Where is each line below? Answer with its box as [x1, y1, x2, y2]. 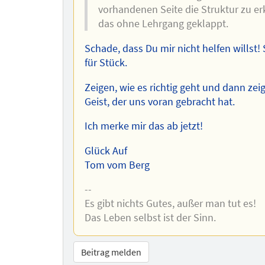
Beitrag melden [81, 245, 142, 258]
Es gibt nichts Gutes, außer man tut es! [84, 197, 256, 211]
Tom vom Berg [84, 158, 150, 172]
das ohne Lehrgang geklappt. [98, 17, 228, 31]
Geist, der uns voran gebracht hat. [84, 95, 235, 108]
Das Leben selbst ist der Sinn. [84, 211, 216, 225]
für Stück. [84, 56, 127, 70]
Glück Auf [84, 144, 127, 157]
